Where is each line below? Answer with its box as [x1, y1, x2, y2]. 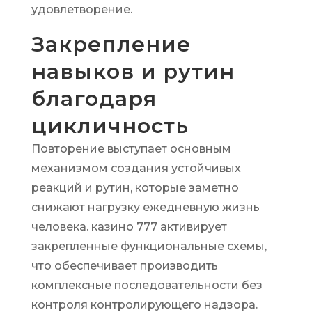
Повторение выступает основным [31, 142, 231, 155]
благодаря [31, 86, 157, 111]
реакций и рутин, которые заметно [31, 181, 239, 194]
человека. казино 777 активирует [31, 220, 227, 233]
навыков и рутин [31, 58, 235, 84]
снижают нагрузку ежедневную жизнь [31, 201, 260, 214]
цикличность [31, 113, 189, 139]
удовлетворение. [31, 3, 132, 16]
